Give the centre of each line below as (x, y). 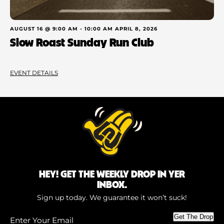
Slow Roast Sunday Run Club (82, 41)
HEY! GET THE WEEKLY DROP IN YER (112, 173)
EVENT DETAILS (34, 72)
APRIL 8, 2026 (136, 28)
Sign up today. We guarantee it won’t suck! (112, 197)
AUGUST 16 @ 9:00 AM (44, 28)
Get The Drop (193, 216)
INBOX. (112, 184)
